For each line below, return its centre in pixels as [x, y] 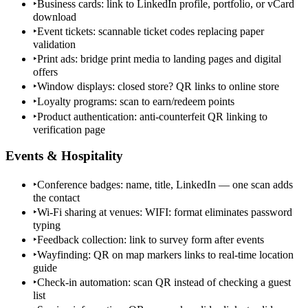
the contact [56, 198]
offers [45, 71]
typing [47, 225]
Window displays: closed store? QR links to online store [158, 86]
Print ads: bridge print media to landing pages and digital [159, 58]
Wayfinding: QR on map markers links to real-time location [165, 255]
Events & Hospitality [64, 156]
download [55, 16]
